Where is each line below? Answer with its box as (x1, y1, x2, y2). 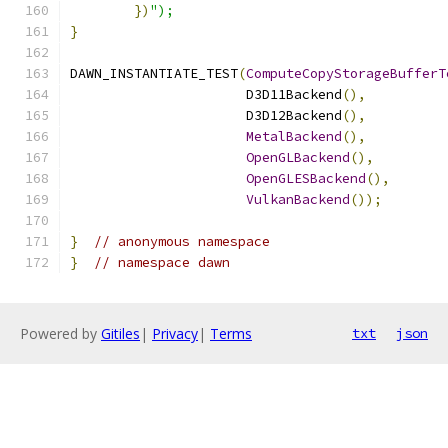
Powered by (20, 324, 101, 343)
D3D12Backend (70, 107, 342, 124)
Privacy (152, 324, 198, 343)
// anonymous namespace (94, 233, 270, 250)
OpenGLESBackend (246, 170, 366, 187)
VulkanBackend (246, 191, 350, 208)
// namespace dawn (94, 254, 230, 271)
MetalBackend (246, 128, 342, 145)
